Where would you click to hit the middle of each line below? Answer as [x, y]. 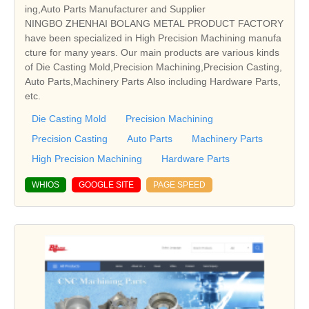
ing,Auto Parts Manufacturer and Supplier [115, 9]
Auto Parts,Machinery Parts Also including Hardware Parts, [153, 82]
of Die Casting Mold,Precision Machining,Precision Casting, [153, 67]
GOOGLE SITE [106, 185]
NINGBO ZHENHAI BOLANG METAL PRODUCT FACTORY [154, 24]
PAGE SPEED [179, 185]
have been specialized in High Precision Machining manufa [153, 38]
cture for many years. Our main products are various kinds [152, 53]
